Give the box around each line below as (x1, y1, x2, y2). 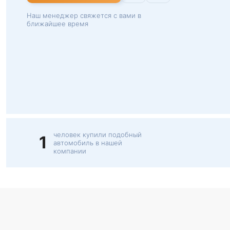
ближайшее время (27, 20, 88, 28)
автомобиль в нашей (53, 139, 122, 147)
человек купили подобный (53, 130, 142, 139)
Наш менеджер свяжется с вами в (27, 11, 141, 20)
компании (53, 147, 86, 155)
